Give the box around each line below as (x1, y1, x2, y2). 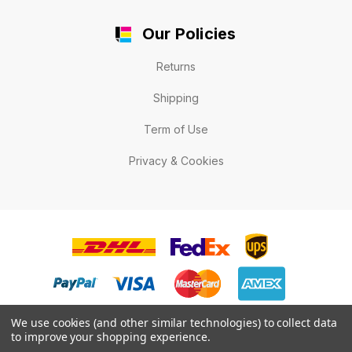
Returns (156, 60, 196, 74)
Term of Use (144, 123, 208, 137)
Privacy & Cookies (128, 154, 224, 168)
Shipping (153, 91, 199, 105)
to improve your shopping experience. (11, 329, 211, 344)
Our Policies (141, 24, 236, 43)
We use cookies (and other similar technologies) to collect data (11, 315, 337, 330)
